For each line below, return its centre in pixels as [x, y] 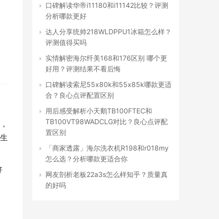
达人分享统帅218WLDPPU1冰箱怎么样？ [109, 32]
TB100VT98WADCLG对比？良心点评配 [107, 121]
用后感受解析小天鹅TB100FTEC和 [99, 111]
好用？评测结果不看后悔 [83, 69]
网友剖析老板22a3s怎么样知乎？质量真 [107, 174]
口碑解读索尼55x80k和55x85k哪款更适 [109, 84]
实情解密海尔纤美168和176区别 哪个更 [106, 58]
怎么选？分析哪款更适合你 [87, 159]
